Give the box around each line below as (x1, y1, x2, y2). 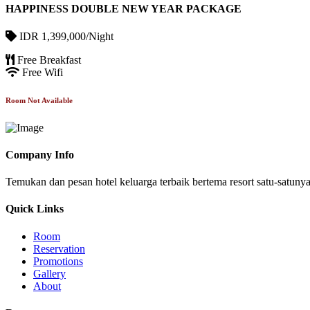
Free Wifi (19, 66, 63, 78)
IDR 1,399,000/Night (17, 30, 113, 42)
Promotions (33, 255, 83, 267)
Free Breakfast (15, 53, 81, 66)
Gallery (33, 267, 66, 280)
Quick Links (6, 203, 64, 215)
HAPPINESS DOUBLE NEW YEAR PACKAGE (6, 3, 241, 15)
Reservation (33, 242, 85, 255)
